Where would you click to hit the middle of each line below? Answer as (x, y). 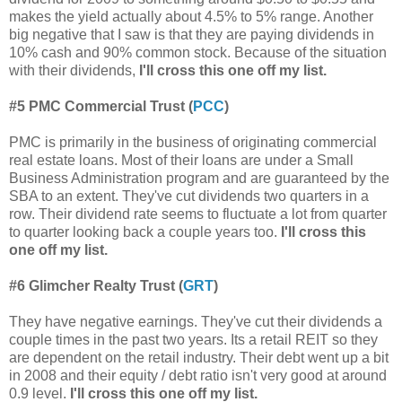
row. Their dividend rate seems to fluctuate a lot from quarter (198, 214)
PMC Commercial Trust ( (111, 106)
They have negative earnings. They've (130, 321)
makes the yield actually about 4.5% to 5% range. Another (191, 16)
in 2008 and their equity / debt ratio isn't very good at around (198, 375)
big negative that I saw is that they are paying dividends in (192, 34)
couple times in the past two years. (120, 339)
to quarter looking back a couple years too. (145, 232)
